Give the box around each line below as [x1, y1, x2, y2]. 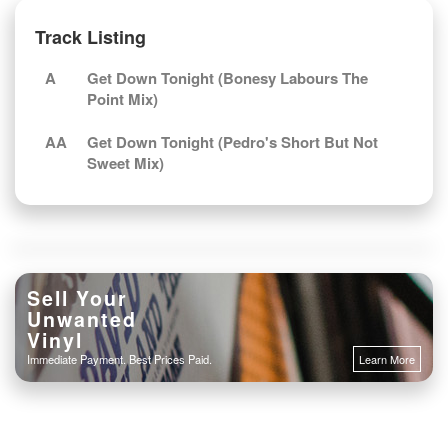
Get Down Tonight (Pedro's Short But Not [87, 131, 378, 153]
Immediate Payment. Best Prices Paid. [27, 351, 212, 367]
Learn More [359, 351, 415, 367]
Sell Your [27, 284, 128, 312]
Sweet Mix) [87, 152, 164, 174]
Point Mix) [87, 88, 158, 110]
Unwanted [27, 305, 137, 333]
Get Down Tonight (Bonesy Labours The [87, 67, 368, 89]
